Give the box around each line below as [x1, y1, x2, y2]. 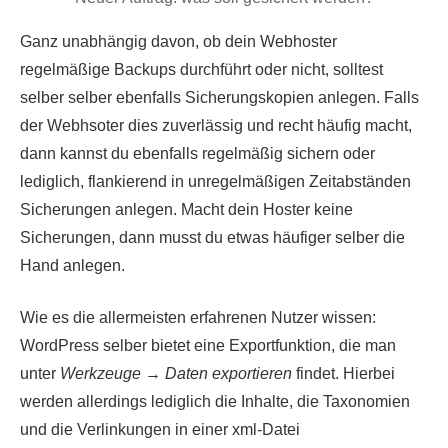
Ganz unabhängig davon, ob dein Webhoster [20, 32, 337, 50]
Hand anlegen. [20, 256, 125, 274]
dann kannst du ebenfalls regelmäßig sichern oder [20, 144, 375, 162]
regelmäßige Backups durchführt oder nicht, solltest [20, 60, 383, 78]
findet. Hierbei [292, 364, 395, 382]
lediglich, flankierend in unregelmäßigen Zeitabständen [20, 172, 411, 190]
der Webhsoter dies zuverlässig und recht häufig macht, [20, 116, 412, 134]
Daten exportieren [165, 364, 292, 382]
